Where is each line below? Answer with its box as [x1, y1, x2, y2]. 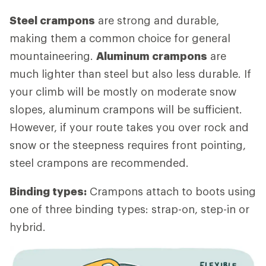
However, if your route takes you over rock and [9, 120, 249, 134]
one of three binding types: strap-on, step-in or [9, 202, 249, 216]
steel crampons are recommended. [9, 156, 189, 169]
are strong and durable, [95, 13, 219, 27]
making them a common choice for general [9, 31, 230, 45]
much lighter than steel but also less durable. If [9, 66, 251, 80]
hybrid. [9, 220, 46, 233]
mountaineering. [9, 49, 96, 62]
